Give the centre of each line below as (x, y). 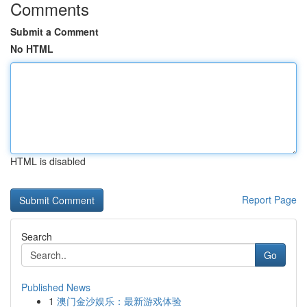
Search (37, 236)
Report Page (269, 199)
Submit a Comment (54, 32)
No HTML (32, 49)
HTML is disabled (48, 161)
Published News (56, 287)
